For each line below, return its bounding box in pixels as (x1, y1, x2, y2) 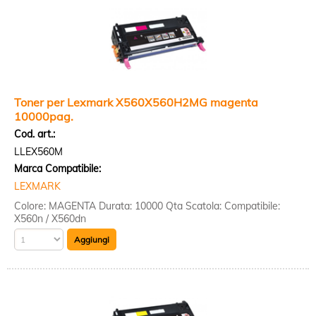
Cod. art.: (14, 128, 55, 140)
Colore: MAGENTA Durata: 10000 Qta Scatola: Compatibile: (14, 200, 280, 212)
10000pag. (14, 109, 73, 123)
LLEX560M (14, 145, 63, 158)
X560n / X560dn (14, 212, 86, 225)
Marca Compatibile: (14, 162, 101, 175)
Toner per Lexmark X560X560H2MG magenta (14, 95, 258, 109)
